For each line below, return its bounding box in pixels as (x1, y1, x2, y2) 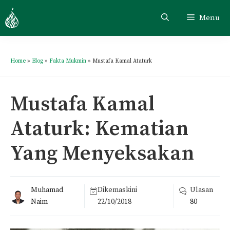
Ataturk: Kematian (10, 116, 188, 142)
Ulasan (190, 185, 214, 195)
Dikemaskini (98, 185, 138, 195)
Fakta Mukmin (49, 57, 86, 65)
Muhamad (31, 185, 63, 195)
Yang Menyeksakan (10, 141, 194, 166)
